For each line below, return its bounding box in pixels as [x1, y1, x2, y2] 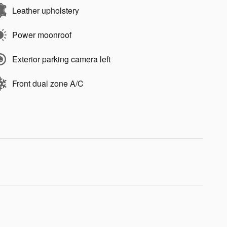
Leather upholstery [12, 5, 79, 17]
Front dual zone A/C [12, 78, 84, 90]
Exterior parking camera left [12, 53, 110, 65]
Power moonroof [12, 29, 71, 41]
